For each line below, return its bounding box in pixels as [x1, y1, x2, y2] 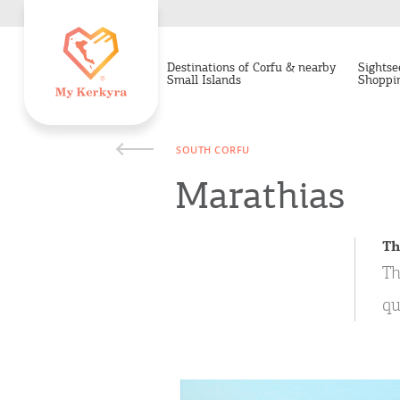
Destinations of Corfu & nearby [166, 59, 336, 75]
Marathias [176, 171, 345, 218]
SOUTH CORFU [176, 143, 250, 156]
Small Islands [166, 71, 241, 87]
